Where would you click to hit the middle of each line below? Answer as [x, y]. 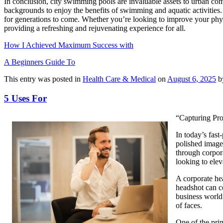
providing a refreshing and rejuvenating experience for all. [95, 28]
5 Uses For [25, 98]
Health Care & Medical [119, 79]
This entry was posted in [43, 79]
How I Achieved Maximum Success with [69, 45]
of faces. [189, 205]
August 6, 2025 [192, 79]
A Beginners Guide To [40, 62]
